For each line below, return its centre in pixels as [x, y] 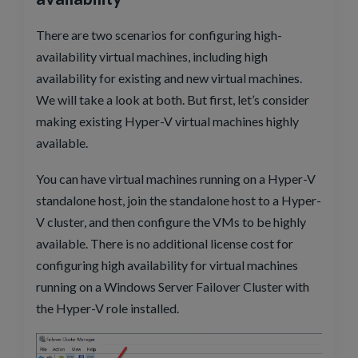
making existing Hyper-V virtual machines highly [167, 121]
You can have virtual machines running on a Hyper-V [176, 179]
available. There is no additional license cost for [165, 244]
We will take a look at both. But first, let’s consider [173, 100]
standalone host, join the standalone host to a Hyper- [179, 201]
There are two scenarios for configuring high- [159, 35]
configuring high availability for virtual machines [167, 265]
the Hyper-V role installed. [107, 308]
